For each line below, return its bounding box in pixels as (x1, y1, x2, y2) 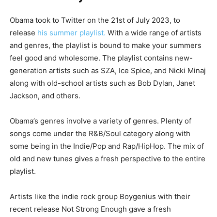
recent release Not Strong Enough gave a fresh (10, 204, 171, 214)
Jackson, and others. (10, 91, 80, 100)
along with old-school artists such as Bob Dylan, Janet (10, 78, 195, 88)
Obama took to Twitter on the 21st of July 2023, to (10, 15, 180, 25)
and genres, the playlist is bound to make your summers (10, 40, 201, 50)
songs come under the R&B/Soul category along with (10, 128, 190, 138)
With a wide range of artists (106, 28, 201, 37)
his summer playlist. (37, 28, 106, 37)
